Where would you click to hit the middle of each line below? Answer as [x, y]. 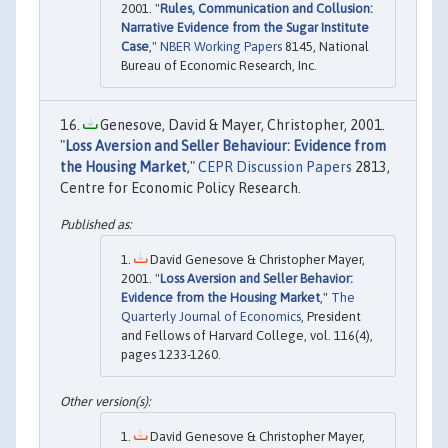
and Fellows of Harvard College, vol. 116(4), [247, 335]
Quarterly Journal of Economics [211, 316]
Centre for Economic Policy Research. [180, 188]
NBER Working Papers [221, 47]
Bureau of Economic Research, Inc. [219, 66]
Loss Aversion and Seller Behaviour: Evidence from [225, 146]
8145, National [325, 47]
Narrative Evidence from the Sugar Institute [245, 28]
